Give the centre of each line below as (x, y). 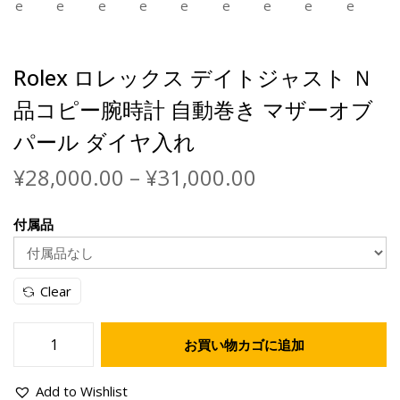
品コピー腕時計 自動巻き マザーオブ (193, 110)
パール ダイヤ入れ (104, 142)
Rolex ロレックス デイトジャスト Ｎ (193, 78)
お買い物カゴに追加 (244, 345)
